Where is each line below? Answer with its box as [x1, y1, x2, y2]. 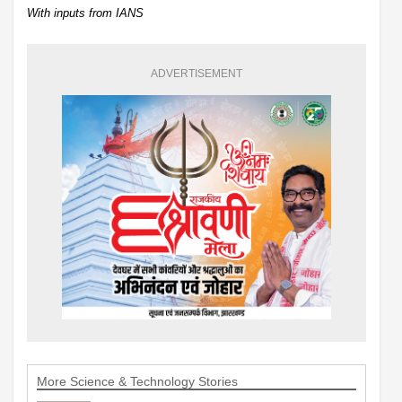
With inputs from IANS [27, 5, 144, 20]
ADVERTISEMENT [151, 66, 242, 80]
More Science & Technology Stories [37, 373, 238, 389]
